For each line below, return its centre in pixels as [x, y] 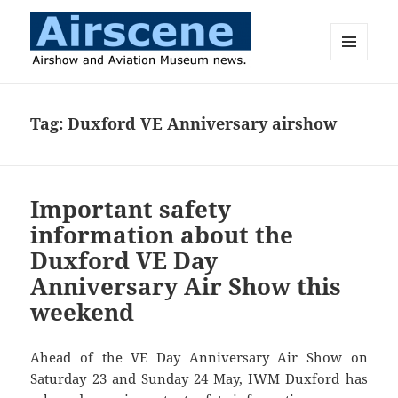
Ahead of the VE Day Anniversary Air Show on [199, 358]
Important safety [131, 209]
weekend [83, 312]
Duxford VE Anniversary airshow [203, 124]
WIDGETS [356, 97]
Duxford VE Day [124, 261]
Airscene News [102, 93]
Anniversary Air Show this [186, 287]
